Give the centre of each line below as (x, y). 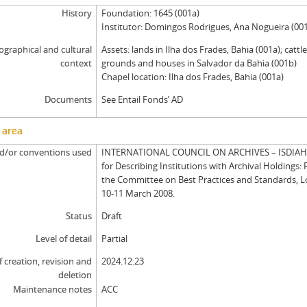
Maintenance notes (52, 289)
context (76, 63)
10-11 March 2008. (138, 193)
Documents (68, 99)
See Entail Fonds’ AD (143, 99)
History (76, 13)
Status (78, 216)
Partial (115, 238)
